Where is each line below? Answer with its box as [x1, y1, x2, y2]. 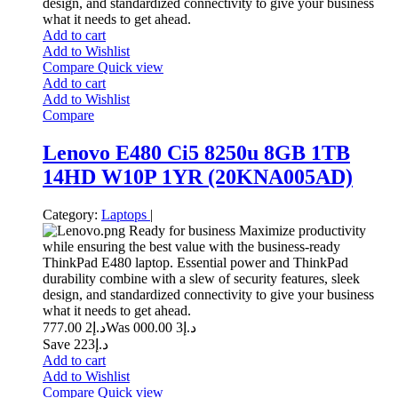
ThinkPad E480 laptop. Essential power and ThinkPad [43, 255, 348, 271]
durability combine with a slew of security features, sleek [43, 271, 360, 287]
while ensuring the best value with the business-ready [43, 239, 340, 255]
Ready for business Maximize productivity [125, 223, 366, 239]
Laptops [101, 207, 150, 223]
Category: [43, 207, 98, 223]
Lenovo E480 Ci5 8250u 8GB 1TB [43, 141, 350, 165]
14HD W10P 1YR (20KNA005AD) [43, 165, 353, 189]
